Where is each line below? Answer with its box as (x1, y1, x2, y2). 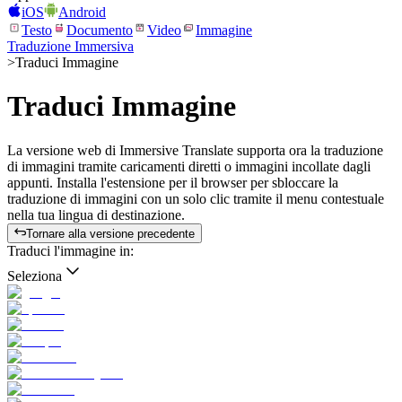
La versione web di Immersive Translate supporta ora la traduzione (7, 142, 383, 158)
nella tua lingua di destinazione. (7, 206, 185, 223)
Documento (66, 22, 133, 38)
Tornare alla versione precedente (26, 227, 196, 241)
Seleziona (7, 268, 62, 284)
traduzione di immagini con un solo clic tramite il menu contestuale (7, 190, 384, 206)
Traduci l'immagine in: (7, 243, 134, 259)
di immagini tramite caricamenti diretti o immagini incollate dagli (7, 158, 371, 174)
